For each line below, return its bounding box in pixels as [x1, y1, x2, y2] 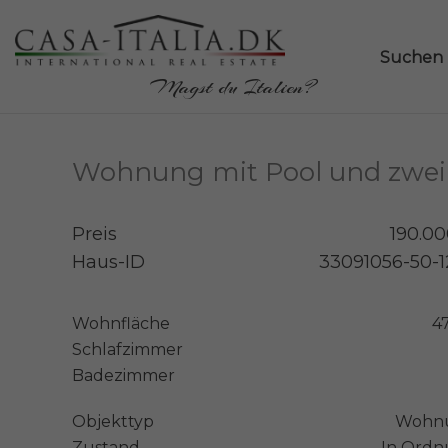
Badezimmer [72, 365, 175, 385]
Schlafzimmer [72, 339, 183, 359]
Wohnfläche [72, 313, 170, 333]
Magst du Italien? [150, 72, 315, 101]
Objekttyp [72, 411, 154, 431]
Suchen [380, 48, 443, 68]
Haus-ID [72, 250, 145, 273]
